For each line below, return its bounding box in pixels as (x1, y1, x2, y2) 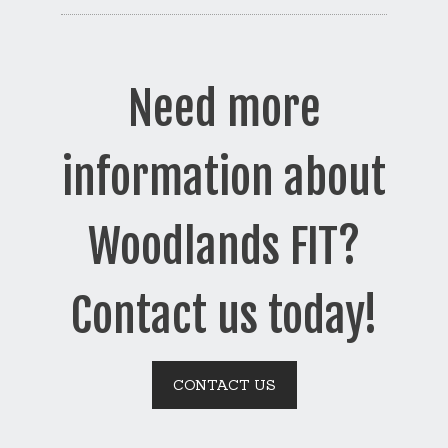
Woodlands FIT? (88, 218, 360, 276)
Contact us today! (70, 287, 378, 345)
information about (62, 149, 386, 207)
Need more (127, 80, 321, 138)
